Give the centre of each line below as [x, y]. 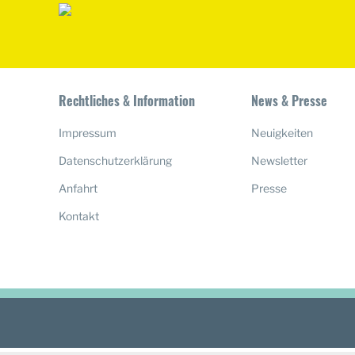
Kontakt [79, 216]
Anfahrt [78, 189]
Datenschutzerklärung [115, 161]
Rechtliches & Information [127, 101]
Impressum [88, 133]
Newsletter [280, 161]
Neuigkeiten [282, 133]
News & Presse [290, 101]
